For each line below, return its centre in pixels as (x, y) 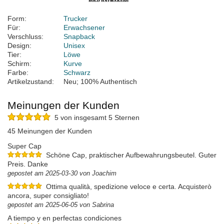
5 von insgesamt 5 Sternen (95, 118)
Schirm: (19, 64)
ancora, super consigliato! (48, 196)
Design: (19, 46)
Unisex (74, 46)
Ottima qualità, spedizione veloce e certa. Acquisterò (129, 187)
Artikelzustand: (31, 82)
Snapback (79, 37)
